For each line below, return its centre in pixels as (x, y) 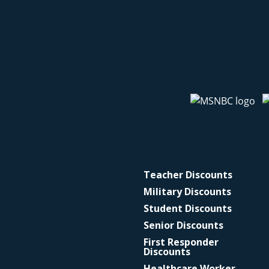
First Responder (181, 242)
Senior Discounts (183, 225)
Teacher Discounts (188, 175)
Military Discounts (187, 192)
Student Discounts (187, 208)
